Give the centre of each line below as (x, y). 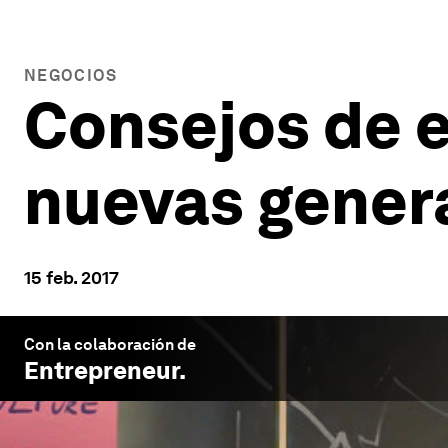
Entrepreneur (101, 370)
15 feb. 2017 (71, 277)
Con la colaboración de (110, 344)
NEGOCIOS (71, 75)
